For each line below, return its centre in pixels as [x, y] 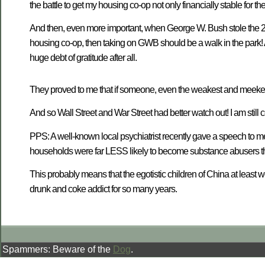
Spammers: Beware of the [58, 250]
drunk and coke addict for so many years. [103, 189]
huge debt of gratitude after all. [83, 58]
